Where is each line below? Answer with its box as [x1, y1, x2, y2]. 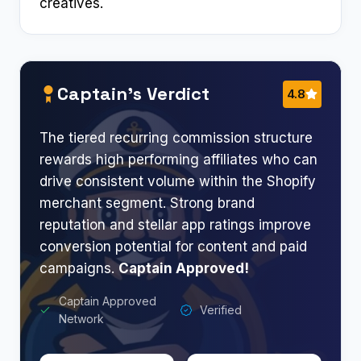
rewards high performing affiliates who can [39, 151, 317, 168]
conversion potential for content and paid [39, 238, 307, 255]
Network [59, 311, 104, 326]
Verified [200, 302, 242, 317]
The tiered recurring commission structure [39, 129, 313, 146]
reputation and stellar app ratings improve [39, 216, 311, 233]
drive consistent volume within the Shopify [39, 172, 316, 189]
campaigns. [39, 259, 118, 276]
